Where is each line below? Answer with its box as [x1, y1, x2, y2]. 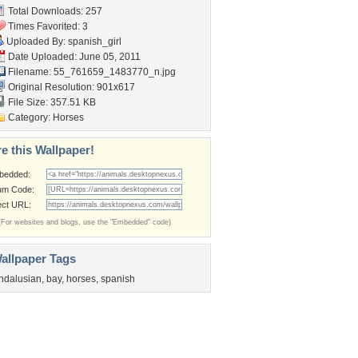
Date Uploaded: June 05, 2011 [6, 51, 141, 62]
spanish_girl [68, 36, 121, 47]
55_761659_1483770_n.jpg [54, 66, 176, 78]
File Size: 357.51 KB [6, 97, 96, 108]
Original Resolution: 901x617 [6, 82, 135, 93]
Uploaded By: [4, 36, 68, 47]
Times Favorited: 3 [6, 21, 88, 32]
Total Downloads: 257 [6, 6, 102, 17]
